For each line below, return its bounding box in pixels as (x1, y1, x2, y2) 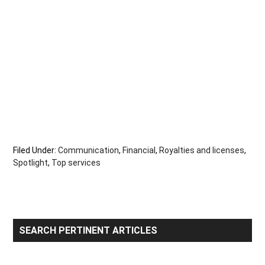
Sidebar (12, 235, 62, 252)
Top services (51, 158, 101, 168)
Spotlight (13, 158, 49, 168)
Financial (122, 146, 156, 156)
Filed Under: (13, 146, 59, 156)
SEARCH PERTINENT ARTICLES (19, 225, 158, 237)
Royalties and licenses (159, 146, 245, 156)
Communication (58, 146, 119, 156)
